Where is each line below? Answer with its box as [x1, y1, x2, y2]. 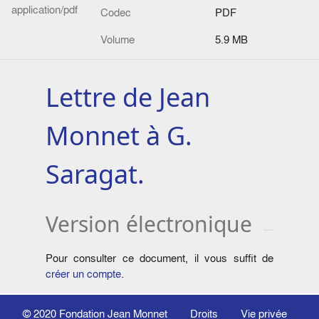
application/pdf [11, 2, 78, 17]
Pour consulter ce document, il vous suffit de [46, 251, 273, 266]
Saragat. [46, 157, 145, 192]
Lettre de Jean [46, 80, 210, 115]
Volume [100, 32, 135, 47]
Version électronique [46, 209, 252, 239]
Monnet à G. [46, 118, 192, 154]
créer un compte [46, 266, 121, 282]
